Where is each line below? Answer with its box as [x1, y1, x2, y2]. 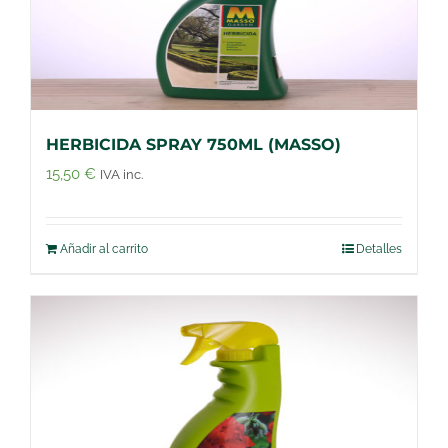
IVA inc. [100, 166, 143, 182]
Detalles [356, 241, 402, 256]
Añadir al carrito [60, 241, 148, 256]
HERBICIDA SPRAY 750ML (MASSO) [46, 134, 341, 154]
